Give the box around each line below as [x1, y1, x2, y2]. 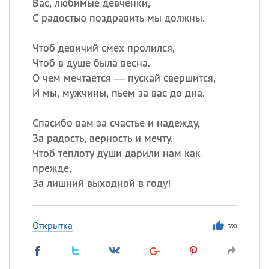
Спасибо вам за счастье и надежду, [32, 116, 200, 130]
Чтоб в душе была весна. [32, 56, 150, 70]
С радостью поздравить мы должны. [32, 11, 205, 25]
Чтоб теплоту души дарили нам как [32, 146, 201, 160]
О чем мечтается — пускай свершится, [32, 71, 216, 85]
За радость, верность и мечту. [32, 131, 173, 145]
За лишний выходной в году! [32, 176, 171, 190]
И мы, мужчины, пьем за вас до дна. [32, 86, 205, 100]
